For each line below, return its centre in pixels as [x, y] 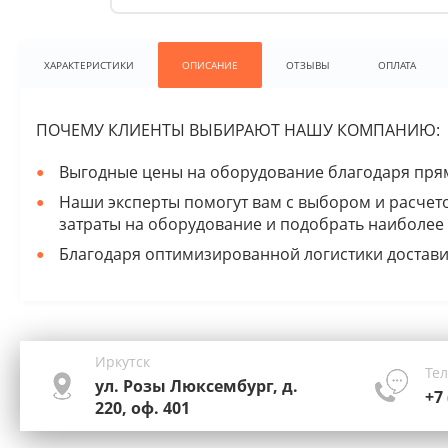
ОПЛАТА [397, 65]
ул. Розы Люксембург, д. [196, 386]
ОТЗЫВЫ [308, 65]
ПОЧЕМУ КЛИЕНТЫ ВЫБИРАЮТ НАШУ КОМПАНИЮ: [238, 130]
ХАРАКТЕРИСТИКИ [89, 65]
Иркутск [122, 361]
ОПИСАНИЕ [210, 65]
